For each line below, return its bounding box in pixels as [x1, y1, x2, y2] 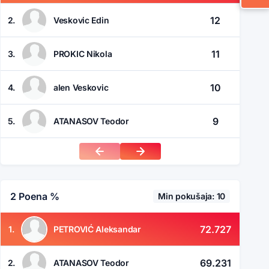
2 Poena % [10, 190, 59, 203]
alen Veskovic [53, 82, 109, 92]
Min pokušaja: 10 [158, 191, 225, 202]
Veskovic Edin [53, 14, 109, 25]
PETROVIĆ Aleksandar [53, 223, 141, 234]
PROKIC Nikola [53, 48, 112, 59]
